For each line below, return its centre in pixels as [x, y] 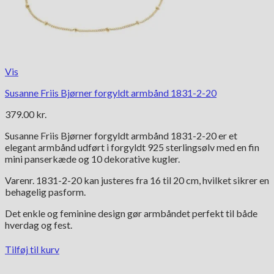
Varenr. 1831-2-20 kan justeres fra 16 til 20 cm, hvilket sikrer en [137, 180]
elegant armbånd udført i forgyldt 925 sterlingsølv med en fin [132, 147]
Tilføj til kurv [32, 250]
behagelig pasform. [45, 191]
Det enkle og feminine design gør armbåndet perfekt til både [131, 213]
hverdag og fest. [39, 224]
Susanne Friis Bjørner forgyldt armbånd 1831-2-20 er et [121, 135]
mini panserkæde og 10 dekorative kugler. [92, 158]
